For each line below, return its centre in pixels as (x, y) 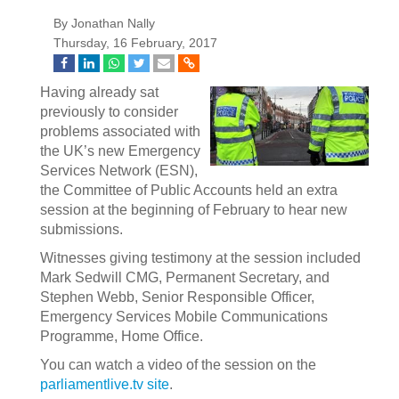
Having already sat (99, 92)
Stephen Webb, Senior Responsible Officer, (177, 297)
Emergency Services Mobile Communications (184, 317)
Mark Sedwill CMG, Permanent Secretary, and (185, 277)
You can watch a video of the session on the (178, 365)
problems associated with (120, 131)
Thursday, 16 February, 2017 (135, 43)
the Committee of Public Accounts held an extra (189, 190)
